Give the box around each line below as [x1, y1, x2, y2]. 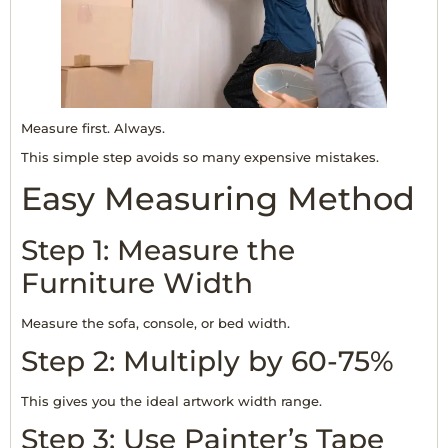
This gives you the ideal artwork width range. [21, 393, 322, 409]
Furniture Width [21, 265, 253, 300]
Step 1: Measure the [21, 232, 295, 267]
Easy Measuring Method [21, 178, 415, 218]
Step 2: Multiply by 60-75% [21, 344, 394, 378]
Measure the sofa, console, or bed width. [21, 314, 290, 331]
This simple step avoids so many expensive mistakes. [21, 149, 379, 166]
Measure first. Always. [21, 119, 165, 136]
